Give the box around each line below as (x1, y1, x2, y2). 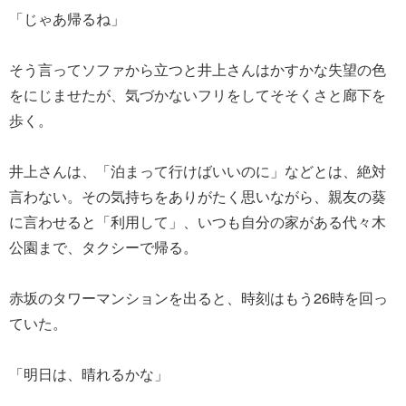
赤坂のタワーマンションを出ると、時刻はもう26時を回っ (9, 286, 388, 308)
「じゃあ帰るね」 (9, 7, 125, 29)
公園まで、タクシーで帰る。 (9, 236, 198, 257)
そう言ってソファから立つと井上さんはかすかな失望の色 (9, 58, 386, 80)
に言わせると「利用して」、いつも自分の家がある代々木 (9, 210, 386, 232)
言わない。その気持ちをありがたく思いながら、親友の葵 (9, 185, 386, 207)
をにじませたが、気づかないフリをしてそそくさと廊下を (9, 83, 386, 105)
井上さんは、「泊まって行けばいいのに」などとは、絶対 (9, 159, 386, 181)
